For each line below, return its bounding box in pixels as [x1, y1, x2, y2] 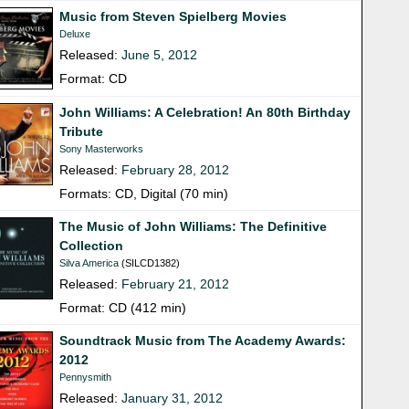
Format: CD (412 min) [59, 300, 187, 316]
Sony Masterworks [59, 143, 144, 155]
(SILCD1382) [119, 257, 181, 269]
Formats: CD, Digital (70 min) [59, 186, 229, 202]
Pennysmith [59, 372, 112, 383]
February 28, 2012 [121, 163, 230, 178]
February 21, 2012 [121, 277, 230, 292]
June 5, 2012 [121, 47, 198, 63]
